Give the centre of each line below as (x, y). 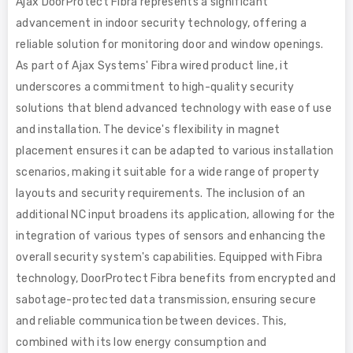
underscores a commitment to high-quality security (155, 87)
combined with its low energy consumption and (141, 342)
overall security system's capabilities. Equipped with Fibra (169, 257)
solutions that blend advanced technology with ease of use (174, 108)
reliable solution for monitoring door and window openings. (170, 44)
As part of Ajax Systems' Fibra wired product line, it (152, 65)
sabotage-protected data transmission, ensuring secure (166, 299)
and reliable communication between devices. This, (151, 321)
